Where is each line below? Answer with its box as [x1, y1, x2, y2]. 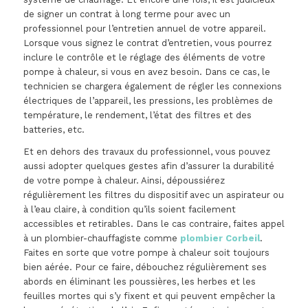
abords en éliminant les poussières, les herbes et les [23, 276, 256, 287]
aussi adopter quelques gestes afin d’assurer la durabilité [23, 161, 274, 172]
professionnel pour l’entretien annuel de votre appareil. [23, 23, 266, 34]
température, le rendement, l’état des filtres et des [23, 110, 252, 121]
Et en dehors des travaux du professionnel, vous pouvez [23, 146, 270, 157]
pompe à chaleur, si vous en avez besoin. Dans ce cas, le [23, 67, 270, 78]
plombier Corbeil [179, 233, 260, 244]
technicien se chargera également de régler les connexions [23, 81, 282, 92]
